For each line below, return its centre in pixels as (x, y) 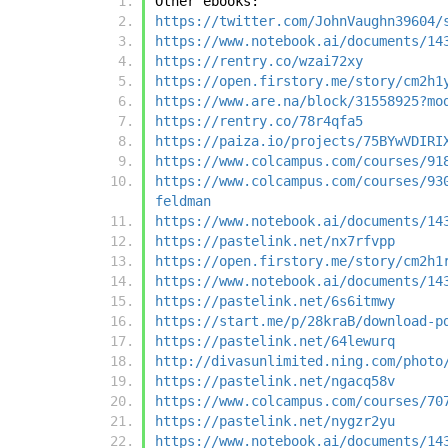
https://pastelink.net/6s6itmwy (275, 301)
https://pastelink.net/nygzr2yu (275, 421)
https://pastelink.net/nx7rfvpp (275, 241)
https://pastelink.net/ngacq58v (275, 381)
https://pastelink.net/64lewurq (275, 341)
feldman (183, 201)
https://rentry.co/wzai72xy (259, 61)
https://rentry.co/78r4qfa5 (259, 121)
